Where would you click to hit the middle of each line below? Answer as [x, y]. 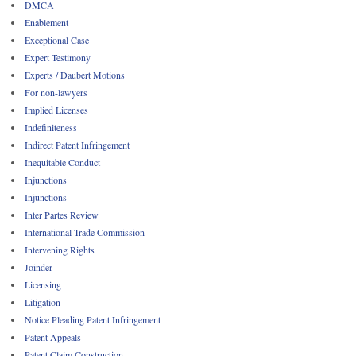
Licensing [43, 284]
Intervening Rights [60, 249]
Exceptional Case [57, 39]
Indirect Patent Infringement [77, 144]
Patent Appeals [53, 337]
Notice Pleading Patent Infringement [93, 319]
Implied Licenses [56, 109]
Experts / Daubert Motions [75, 74]
